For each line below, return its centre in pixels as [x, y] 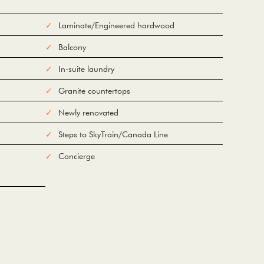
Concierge [77, 156]
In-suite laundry [86, 69]
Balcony [72, 47]
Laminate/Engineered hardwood [116, 25]
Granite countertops [94, 90]
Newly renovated [88, 112]
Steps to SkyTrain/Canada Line [113, 134]
